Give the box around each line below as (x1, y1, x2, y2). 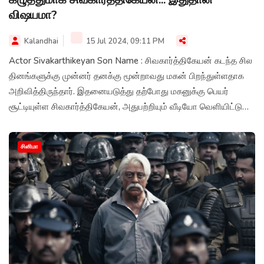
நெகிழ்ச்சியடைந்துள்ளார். (9, 115, 103, 128)
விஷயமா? (9, 6, 57, 23)
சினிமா (21, 142, 38, 151)
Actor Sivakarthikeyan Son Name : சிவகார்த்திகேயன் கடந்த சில (9, 54, 252, 67)
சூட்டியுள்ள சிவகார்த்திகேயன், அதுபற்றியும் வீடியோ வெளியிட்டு (9, 100, 242, 113)
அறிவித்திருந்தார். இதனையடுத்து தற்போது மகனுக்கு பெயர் (9, 85, 229, 97)
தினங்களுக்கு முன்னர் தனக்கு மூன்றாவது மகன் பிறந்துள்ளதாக (9, 70, 244, 82)
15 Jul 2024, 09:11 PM (84, 35, 164, 47)
